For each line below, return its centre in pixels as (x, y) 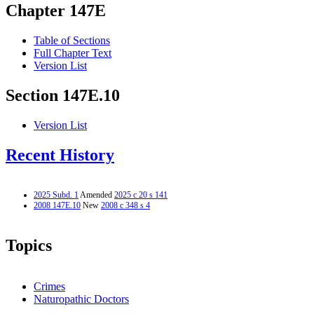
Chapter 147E (56, 11)
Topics (29, 245)
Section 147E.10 (63, 96)
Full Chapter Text (73, 53)
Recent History (60, 155)
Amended (96, 194)
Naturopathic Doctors (81, 299)
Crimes (49, 286)
